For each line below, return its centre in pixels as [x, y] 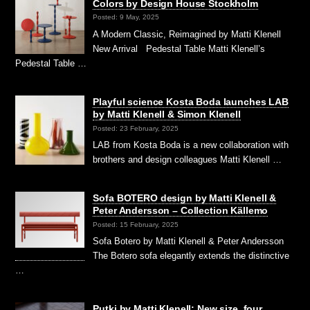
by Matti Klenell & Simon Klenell [167, 115]
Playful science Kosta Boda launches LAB [191, 102]
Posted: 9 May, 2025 [126, 17]
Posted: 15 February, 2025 [136, 224]
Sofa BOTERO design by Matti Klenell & [185, 198]
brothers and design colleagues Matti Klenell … [188, 160]
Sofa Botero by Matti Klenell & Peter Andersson [189, 241]
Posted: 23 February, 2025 [136, 128]
